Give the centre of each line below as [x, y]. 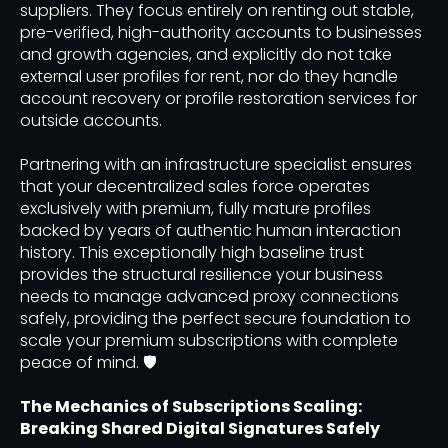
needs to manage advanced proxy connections [209, 297]
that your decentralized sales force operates [195, 187]
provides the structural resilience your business [201, 275]
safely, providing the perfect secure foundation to [215, 319]
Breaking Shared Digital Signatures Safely [200, 429]
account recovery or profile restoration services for [218, 99]
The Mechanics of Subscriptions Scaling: [191, 407]
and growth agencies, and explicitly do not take [206, 55]
